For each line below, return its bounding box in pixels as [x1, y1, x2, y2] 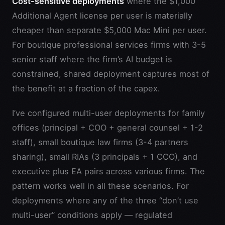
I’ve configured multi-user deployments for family [12, 107, 205, 118]
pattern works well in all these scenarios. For [12, 180, 189, 191]
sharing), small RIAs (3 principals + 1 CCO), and [12, 151, 197, 162]
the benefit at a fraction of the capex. [12, 83, 160, 93]
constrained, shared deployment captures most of [12, 68, 209, 79]
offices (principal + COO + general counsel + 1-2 [12, 122, 203, 133]
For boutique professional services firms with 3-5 [12, 39, 206, 50]
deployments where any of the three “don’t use [12, 195, 198, 205]
